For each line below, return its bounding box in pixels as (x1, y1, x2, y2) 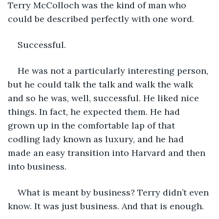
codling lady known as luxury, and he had (8, 133, 186, 145)
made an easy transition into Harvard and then (8, 147, 208, 158)
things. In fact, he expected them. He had (8, 106, 182, 117)
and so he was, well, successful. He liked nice (8, 92, 201, 104)
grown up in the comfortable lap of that (8, 119, 177, 131)
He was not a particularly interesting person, (18, 65, 211, 76)
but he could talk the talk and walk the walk (8, 78, 196, 90)
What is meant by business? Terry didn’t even (18, 186, 211, 198)
